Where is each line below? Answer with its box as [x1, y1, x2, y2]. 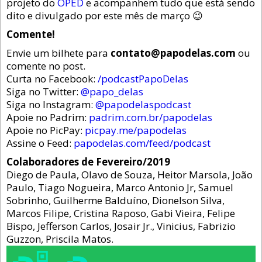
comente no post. [6, 59, 85, 73]
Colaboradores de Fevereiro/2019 [6, 155, 170, 169]
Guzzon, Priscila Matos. [6, 232, 113, 246]
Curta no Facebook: [6, 72, 98, 86]
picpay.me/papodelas [85, 123, 187, 137]
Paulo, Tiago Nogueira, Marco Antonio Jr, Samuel [6, 181, 233, 195]
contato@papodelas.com [111, 46, 236, 60]
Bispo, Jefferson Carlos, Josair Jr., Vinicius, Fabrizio [6, 219, 236, 233]
